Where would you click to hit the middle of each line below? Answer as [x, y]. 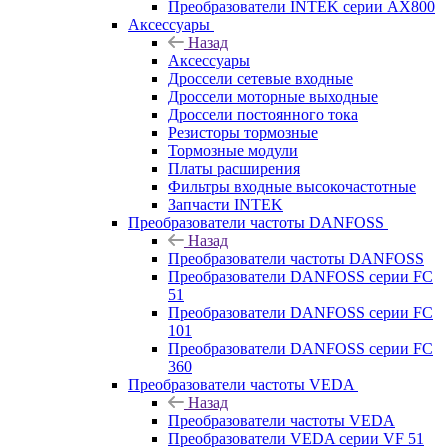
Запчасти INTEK [225, 204]
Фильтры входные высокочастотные [292, 186]
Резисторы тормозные [243, 132]
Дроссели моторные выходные [273, 96]
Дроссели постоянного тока [263, 114]
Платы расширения [234, 168]
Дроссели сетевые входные [260, 78]
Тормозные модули [233, 150]
